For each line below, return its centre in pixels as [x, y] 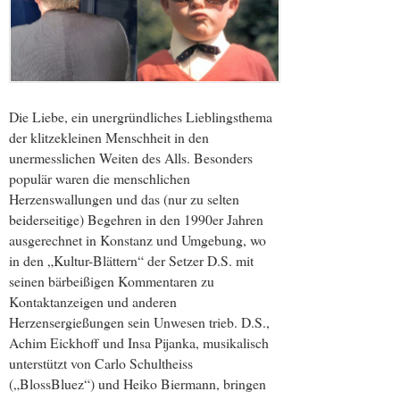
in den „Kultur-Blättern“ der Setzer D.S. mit [131, 261]
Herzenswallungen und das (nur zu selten [124, 199]
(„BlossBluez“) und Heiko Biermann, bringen [137, 384]
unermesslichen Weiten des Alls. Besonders [131, 158]
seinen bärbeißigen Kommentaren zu [112, 281]
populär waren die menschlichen [100, 179]
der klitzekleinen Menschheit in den [109, 137]
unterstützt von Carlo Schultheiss [101, 363]
